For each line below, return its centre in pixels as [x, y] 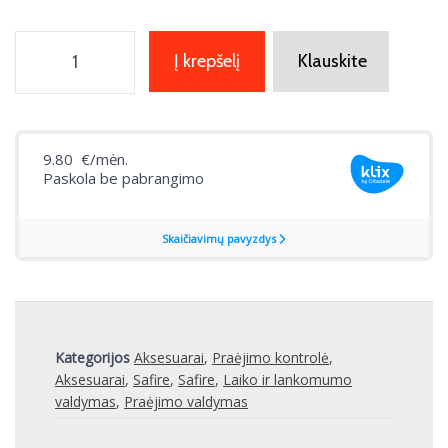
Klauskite [332, 61]
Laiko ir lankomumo [287, 379]
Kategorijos [92, 357]
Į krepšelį [207, 61]
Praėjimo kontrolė [270, 357]
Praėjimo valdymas [186, 401]
